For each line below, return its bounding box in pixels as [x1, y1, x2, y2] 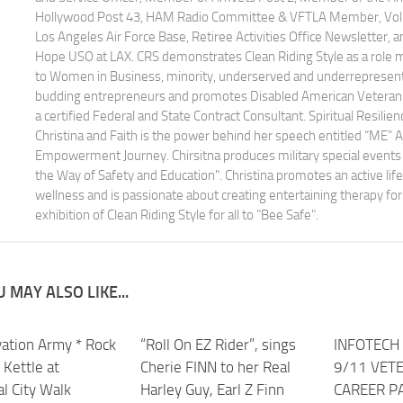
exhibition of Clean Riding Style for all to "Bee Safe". [35, 207, 318, 223]
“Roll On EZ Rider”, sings [140, 336, 297, 354]
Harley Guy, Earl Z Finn [140, 381, 285, 399]
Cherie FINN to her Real [140, 358, 291, 376]
